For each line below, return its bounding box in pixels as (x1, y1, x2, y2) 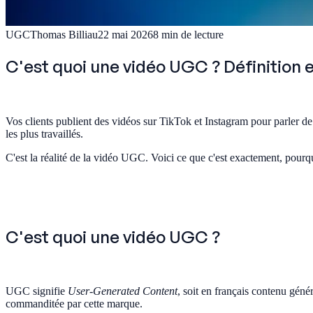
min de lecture (161, 28, 224, 41)
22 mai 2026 (98, 28, 153, 41)
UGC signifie (6, 285, 68, 298)
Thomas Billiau (30, 28, 98, 41)
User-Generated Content (68, 285, 177, 298)
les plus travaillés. (6, 127, 83, 140)
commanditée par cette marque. (6, 298, 143, 310)
